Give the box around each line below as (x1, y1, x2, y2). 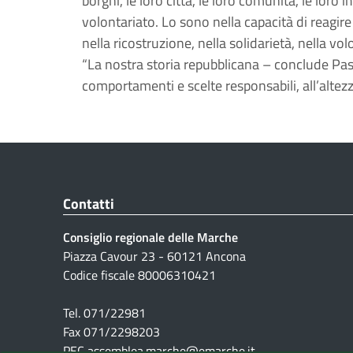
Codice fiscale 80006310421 (63, 266, 216, 284)
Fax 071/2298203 (63, 322, 160, 341)
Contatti (63, 193, 114, 214)
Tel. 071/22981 (63, 303, 146, 322)
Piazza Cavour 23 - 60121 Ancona (63, 247, 246, 266)
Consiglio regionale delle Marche (63, 228, 238, 247)
